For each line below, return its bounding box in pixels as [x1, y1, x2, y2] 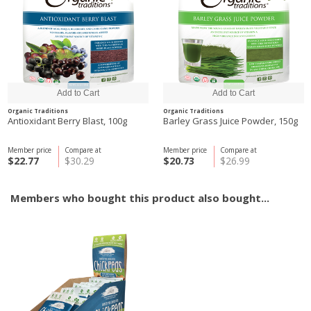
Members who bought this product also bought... [10, 191, 269, 205]
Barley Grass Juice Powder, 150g [163, 115, 298, 127]
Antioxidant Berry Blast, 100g [8, 115, 127, 127]
